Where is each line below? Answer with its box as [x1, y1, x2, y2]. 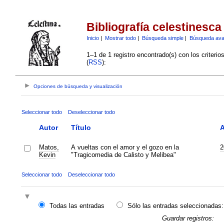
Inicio [86, 34, 99, 41]
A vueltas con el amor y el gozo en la [70, 143, 179, 151]
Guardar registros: [161, 214, 214, 222]
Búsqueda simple [141, 34, 183, 41]
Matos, [38, 143, 59, 151]
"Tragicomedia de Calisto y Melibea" [70, 150, 176, 158]
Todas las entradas [49, 202, 104, 210]
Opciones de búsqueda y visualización [33, 83, 123, 89]
